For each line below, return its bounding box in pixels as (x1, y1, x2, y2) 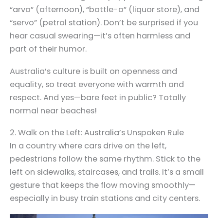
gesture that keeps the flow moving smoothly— (10, 180, 196, 191)
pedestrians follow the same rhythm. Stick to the (10, 153, 200, 165)
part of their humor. (10, 43, 87, 55)
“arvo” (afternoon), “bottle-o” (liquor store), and (10, 4, 200, 16)
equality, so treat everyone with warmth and (10, 78, 184, 90)
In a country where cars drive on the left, (10, 140, 166, 152)
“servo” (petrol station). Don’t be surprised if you (10, 17, 198, 29)
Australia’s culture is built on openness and (10, 65, 177, 77)
